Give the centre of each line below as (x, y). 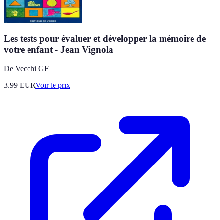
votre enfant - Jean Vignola (59, 50)
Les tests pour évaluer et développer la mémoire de (105, 39)
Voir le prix (53, 85)
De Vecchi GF (26, 68)
